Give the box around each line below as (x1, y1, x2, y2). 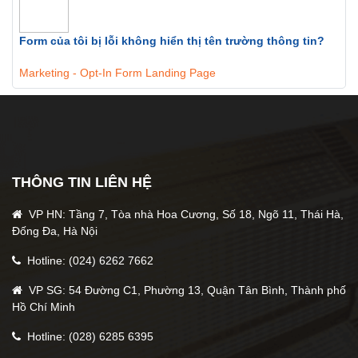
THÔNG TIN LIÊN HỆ (12, 174, 152, 190)
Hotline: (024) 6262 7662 (24, 254, 153, 267)
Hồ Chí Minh (12, 300, 75, 313)
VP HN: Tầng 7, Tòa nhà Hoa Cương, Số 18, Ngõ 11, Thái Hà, (26, 208, 344, 221)
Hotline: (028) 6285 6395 (24, 330, 153, 343)
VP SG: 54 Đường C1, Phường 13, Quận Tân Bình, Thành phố (26, 284, 346, 296)
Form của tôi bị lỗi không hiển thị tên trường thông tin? (19, 34, 324, 47)
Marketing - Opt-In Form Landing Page (19, 66, 216, 79)
